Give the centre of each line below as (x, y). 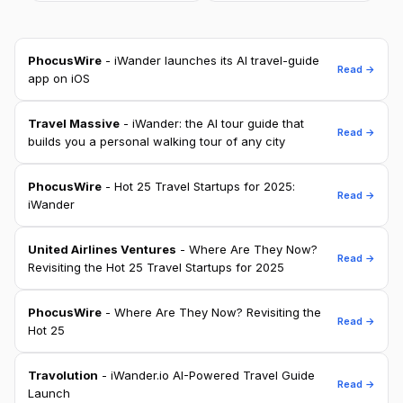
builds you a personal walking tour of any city (157, 142)
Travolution (63, 376)
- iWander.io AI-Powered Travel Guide (206, 376)
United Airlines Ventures (102, 250)
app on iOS (59, 79)
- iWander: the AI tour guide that (212, 124)
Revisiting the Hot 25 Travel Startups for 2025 (156, 268)
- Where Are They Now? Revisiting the (211, 313)
